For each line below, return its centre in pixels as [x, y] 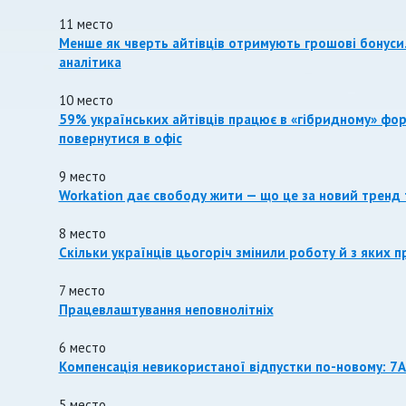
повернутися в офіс [120, 138]
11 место [86, 24]
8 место [82, 233]
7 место [82, 290]
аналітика [90, 62]
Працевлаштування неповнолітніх [166, 309]
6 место [82, 348]
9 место [82, 176]
